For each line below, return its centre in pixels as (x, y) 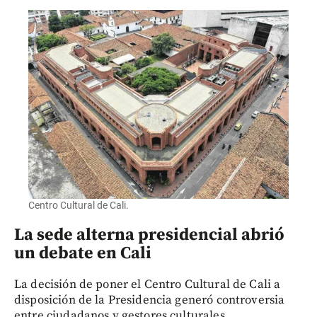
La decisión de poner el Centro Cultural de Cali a (148, 284)
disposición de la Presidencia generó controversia (150, 300)
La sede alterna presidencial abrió (149, 235)
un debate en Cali (83, 253)
